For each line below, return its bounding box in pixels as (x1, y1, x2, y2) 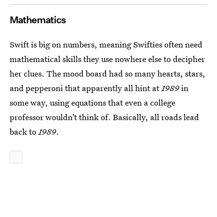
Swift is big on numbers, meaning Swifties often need (10, 38, 202, 50)
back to (10, 125, 38, 137)
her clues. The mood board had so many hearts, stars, (10, 67, 205, 79)
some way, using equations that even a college (10, 96, 175, 108)
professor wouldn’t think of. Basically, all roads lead (10, 111, 199, 123)
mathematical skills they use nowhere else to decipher (10, 53, 205, 64)
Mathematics (10, 14, 66, 26)
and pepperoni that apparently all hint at (10, 82, 161, 93)
